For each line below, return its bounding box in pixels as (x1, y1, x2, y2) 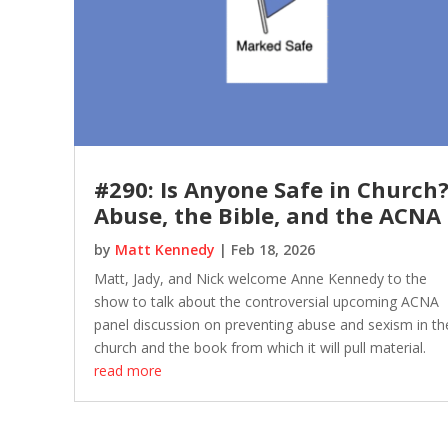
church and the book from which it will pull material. (93, 338, 426, 358)
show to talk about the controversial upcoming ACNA (93, 292, 439, 312)
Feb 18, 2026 (230, 240, 315, 260)
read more (93, 361, 162, 381)
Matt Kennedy (114, 240, 215, 260)
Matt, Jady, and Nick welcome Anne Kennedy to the (93, 269, 427, 289)
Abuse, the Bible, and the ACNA (93, 200, 441, 231)
